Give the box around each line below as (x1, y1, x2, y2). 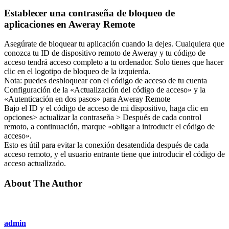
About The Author (4, 177, 82, 189)
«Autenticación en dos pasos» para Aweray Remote (4, 95, 170, 104)
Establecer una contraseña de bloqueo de (4, 7, 175, 18)
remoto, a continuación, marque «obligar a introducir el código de (4, 122, 215, 131)
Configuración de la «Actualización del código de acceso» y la (4, 85, 205, 95)
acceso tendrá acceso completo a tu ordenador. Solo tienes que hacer (4, 58, 223, 67)
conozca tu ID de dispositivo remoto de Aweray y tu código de (4, 49, 205, 58)
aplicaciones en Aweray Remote (4, 18, 135, 30)
